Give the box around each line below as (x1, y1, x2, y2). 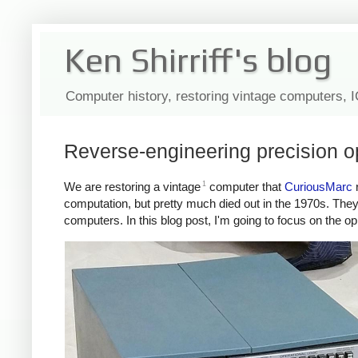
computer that (206, 179, 284, 193)
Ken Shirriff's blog (64, 41, 332, 79)
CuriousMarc (284, 179, 352, 193)
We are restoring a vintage (64, 179, 201, 193)
